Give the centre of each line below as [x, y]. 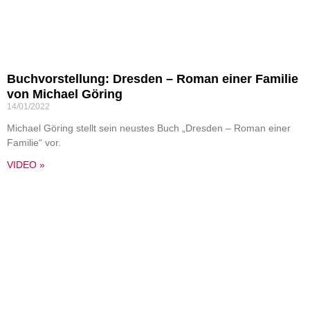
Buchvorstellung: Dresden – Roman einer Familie [153, 79]
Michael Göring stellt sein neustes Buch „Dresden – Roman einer [149, 128]
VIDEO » [26, 165]
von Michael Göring [65, 94]
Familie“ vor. [34, 143]
